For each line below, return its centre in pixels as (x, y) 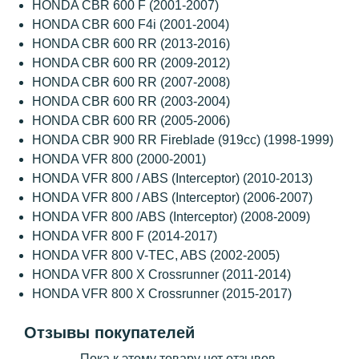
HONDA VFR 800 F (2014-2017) (125, 236)
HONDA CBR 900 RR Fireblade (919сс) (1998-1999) (183, 140)
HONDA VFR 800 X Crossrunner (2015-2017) (162, 294)
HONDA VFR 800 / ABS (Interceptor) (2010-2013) (172, 178)
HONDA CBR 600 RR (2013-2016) (131, 44)
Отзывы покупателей (109, 333)
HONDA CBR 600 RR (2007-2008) (131, 82)
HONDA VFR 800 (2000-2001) (119, 159)
